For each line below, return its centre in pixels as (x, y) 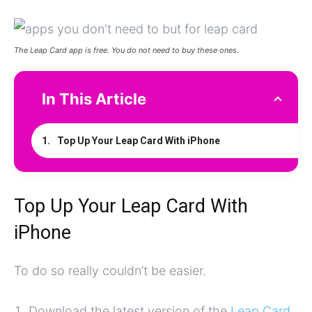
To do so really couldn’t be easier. (110, 271)
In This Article (94, 99)
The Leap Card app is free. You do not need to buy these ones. (126, 50)
